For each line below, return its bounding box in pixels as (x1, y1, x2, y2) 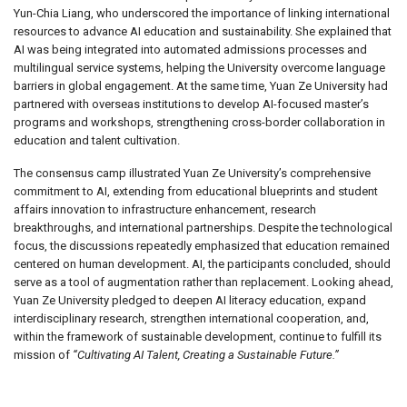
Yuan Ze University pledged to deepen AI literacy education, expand (14, 293, 366, 308)
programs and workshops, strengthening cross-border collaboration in (14, 115, 385, 130)
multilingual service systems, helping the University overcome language (14, 61, 385, 75)
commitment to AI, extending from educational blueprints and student (14, 184, 378, 199)
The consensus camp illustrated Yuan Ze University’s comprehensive (14, 166, 371, 181)
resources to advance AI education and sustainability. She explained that (14, 25, 392, 39)
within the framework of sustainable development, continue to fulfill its (14, 330, 382, 344)
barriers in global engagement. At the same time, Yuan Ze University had (14, 79, 388, 94)
